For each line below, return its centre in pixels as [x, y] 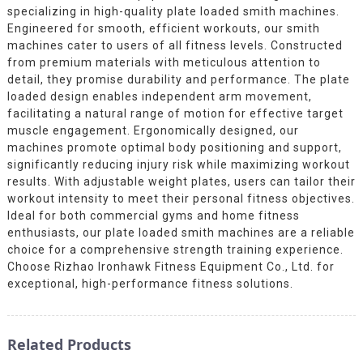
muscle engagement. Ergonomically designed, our [153, 130]
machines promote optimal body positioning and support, [174, 147]
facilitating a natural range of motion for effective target [175, 113]
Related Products [69, 344]
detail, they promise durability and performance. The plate [178, 79]
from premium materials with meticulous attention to [164, 62]
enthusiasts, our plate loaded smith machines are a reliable [181, 232]
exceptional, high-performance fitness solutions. [150, 283]
